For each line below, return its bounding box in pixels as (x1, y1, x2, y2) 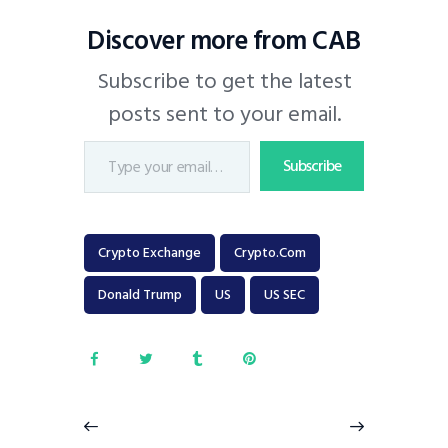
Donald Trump (98, 283, 182, 307)
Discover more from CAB (87, 20, 361, 63)
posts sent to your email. (107, 96, 341, 133)
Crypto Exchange (98, 241, 201, 265)
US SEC (264, 283, 305, 307)
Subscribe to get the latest (96, 63, 352, 100)
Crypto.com (234, 241, 306, 265)
